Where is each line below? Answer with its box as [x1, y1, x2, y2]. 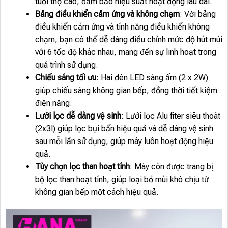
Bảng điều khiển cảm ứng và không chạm [35, 9, 180, 19]
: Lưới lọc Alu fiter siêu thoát [121, 111, 220, 121]
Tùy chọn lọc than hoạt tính [35, 162, 130, 172]
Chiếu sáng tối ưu [35, 73, 96, 83]
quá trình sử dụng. [35, 60, 98, 70]
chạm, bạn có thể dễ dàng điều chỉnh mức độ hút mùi [35, 35, 222, 45]
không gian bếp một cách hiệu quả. [35, 187, 158, 197]
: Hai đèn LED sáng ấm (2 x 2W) [96, 73, 208, 83]
